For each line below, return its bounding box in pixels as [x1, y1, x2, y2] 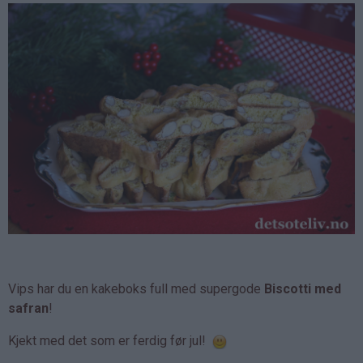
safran [8, 300, 49, 316]
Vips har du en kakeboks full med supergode [8, 280, 264, 297]
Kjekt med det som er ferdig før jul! [8, 332, 212, 348]
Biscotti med [264, 280, 341, 297]
